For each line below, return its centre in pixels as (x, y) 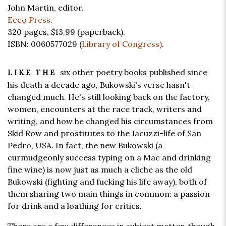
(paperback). (101, 32)
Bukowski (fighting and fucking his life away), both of (107, 182)
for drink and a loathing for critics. (75, 206)
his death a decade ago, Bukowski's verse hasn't (99, 85)
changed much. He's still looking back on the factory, (109, 97)
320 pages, (29, 32)
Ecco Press (29, 20)
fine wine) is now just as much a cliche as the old (100, 170)
